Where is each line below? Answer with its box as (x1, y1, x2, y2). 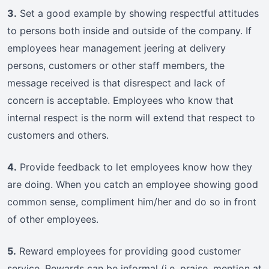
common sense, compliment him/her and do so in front (7, 196, 256, 208)
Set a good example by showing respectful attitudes (17, 7, 259, 20)
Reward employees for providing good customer (16, 245, 241, 258)
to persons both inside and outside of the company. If (7, 25, 252, 37)
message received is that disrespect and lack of (7, 77, 225, 89)
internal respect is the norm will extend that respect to (7, 112, 255, 124)
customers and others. (7, 129, 109, 142)
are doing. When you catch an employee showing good (7, 178, 258, 191)
